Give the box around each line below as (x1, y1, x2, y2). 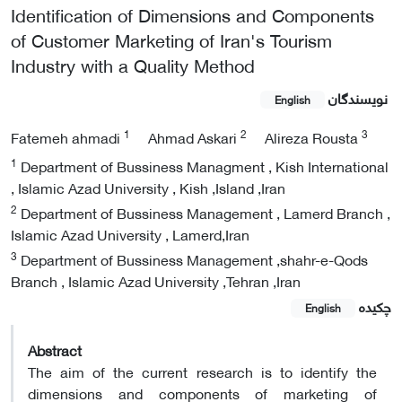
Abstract (28, 336, 82, 363)
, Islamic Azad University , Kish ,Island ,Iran (11, 174, 285, 201)
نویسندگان (328, 84, 388, 111)
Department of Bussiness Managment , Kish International (17, 153, 389, 179)
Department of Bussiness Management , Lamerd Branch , (17, 199, 390, 226)
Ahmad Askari (148, 124, 240, 151)
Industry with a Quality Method (11, 48, 255, 82)
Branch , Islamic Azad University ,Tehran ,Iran (11, 267, 301, 294)
